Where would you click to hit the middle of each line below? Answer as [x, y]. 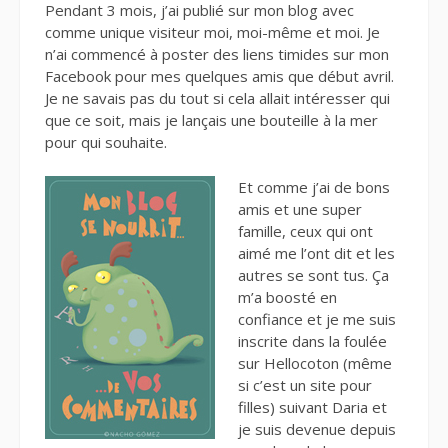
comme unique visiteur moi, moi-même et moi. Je [212, 32]
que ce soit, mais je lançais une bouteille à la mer [211, 120]
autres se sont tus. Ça [313, 274]
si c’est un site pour [304, 384]
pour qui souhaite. [106, 142]
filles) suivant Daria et [312, 406]
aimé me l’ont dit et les [316, 252]
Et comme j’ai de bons [313, 186]
